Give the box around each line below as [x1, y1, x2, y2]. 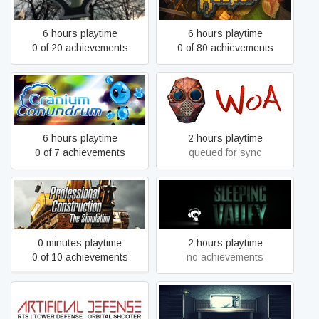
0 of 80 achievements [177, 42, 273, 53]
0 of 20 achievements [31, 42, 128, 53]
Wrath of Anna [193, 94, 257, 105]
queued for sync [189, 147, 261, 158]
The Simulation [46, 206, 114, 217]
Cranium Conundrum [33, 94, 127, 105]
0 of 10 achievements [31, 251, 128, 263]
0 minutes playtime [38, 237, 122, 249]
